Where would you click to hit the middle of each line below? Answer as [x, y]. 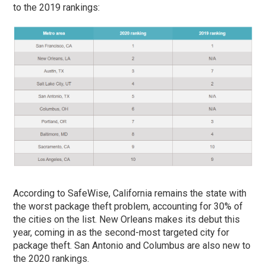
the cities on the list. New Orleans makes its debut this [127, 219]
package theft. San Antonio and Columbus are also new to [132, 245]
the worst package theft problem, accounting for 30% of [128, 206]
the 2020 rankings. [51, 258]
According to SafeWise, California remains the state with [130, 193]
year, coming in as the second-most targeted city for [121, 232]
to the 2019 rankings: [57, 7]
